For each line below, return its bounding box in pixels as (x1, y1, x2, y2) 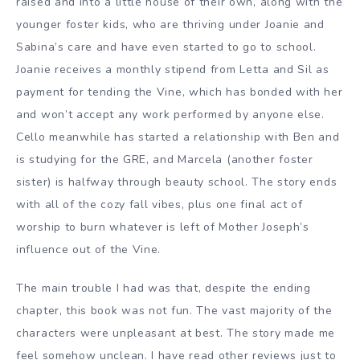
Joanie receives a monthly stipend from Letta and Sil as (16, 61, 329, 77)
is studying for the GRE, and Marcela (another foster (16, 151, 313, 167)
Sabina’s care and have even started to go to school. (16, 39, 317, 55)
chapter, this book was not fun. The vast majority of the (16, 303, 333, 319)
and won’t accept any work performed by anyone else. (16, 106, 325, 122)
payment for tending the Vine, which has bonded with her (16, 84, 343, 100)
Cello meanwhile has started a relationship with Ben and (16, 129, 340, 145)
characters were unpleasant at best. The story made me (16, 325, 336, 342)
